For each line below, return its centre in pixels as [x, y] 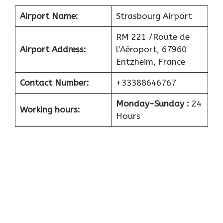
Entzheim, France [150, 62]
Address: [69, 50]
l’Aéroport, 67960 [151, 50]
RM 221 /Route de [153, 37]
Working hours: [50, 110]
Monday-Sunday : [154, 104]
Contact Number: [54, 83]
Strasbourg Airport [154, 16]
